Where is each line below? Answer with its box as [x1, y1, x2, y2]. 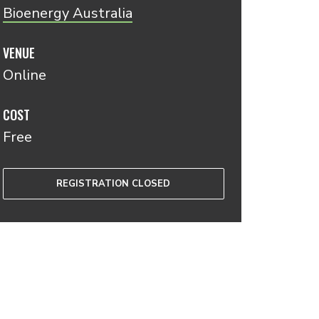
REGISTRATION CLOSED [56, 177, 171, 190]
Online [2, 66, 46, 85]
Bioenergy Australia [2, 4, 132, 23]
